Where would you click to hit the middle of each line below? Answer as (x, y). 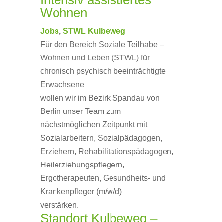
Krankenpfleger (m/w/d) (81, 192)
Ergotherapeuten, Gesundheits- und (103, 178)
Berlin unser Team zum (80, 111)
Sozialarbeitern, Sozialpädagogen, (101, 138)
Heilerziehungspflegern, (82, 165)
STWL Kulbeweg (94, 31)
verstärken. (59, 205)
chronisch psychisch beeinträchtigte (103, 71)
